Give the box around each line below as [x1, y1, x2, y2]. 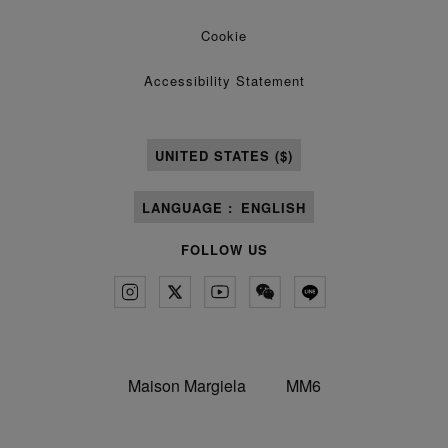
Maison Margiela [127, 374, 246, 397]
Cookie [201, 26, 247, 45]
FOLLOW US [180, 240, 268, 259]
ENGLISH [241, 197, 306, 217]
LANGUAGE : [142, 197, 233, 217]
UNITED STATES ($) [155, 145, 293, 165]
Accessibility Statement [143, 71, 305, 90]
